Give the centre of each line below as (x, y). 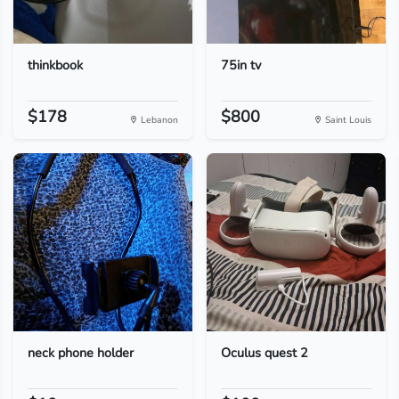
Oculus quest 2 (264, 353)
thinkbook (55, 65)
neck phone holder (80, 353)
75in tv (240, 65)
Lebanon (158, 120)
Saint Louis (347, 120)
